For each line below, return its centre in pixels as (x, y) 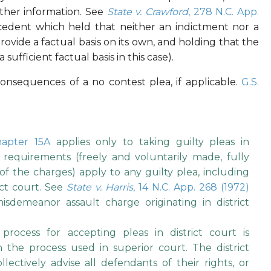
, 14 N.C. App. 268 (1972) (191, 188)
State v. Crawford (147, 12)
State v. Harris (100, 188)
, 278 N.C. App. (224, 12)
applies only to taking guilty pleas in (150, 142)
